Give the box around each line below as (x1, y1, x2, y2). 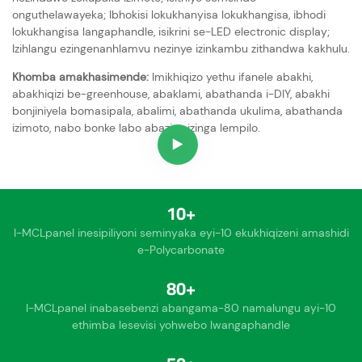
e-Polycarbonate (137, 242, 225, 258)
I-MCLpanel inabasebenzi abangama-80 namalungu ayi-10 (26, 301, 336, 316)
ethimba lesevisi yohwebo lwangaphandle (72, 318, 290, 333)
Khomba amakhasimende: (12, 69, 152, 85)
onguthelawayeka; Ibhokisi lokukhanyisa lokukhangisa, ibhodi (12, 7, 326, 23)
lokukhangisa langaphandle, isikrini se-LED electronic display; (12, 24, 330, 40)
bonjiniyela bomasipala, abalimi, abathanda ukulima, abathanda (12, 103, 343, 119)
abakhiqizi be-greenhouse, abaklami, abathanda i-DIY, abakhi (12, 86, 330, 102)
